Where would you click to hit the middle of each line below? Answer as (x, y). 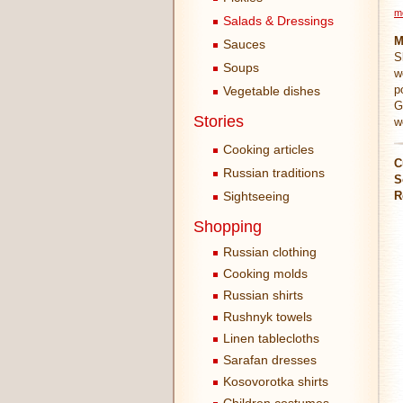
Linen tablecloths (271, 338)
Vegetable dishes (270, 91)
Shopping (228, 227)
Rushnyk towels (268, 317)
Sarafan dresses (270, 360)
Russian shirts (263, 295)
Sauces (242, 44)
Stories (219, 121)
